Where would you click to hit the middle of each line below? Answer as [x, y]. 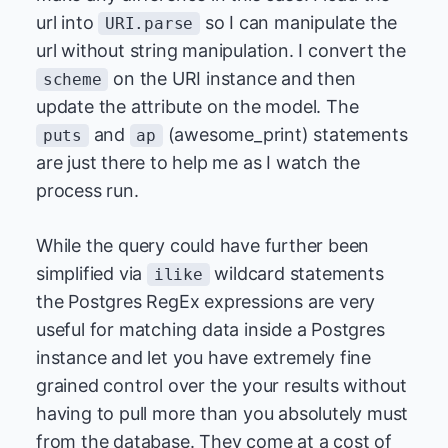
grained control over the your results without [222, 385]
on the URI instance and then [232, 78]
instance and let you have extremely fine [204, 357]
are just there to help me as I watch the [198, 162]
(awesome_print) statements [285, 134]
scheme [72, 79]
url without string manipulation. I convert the [221, 50]
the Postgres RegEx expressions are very [206, 301]
